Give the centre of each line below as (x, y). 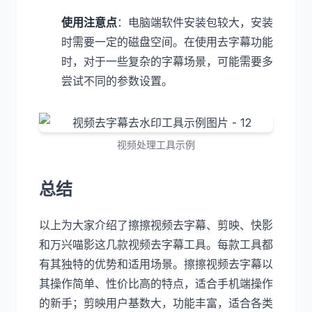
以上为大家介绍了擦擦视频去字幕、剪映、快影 (156, 225)
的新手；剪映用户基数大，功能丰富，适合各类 (156, 303)
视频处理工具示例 (156, 145)
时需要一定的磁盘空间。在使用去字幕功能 (167, 42)
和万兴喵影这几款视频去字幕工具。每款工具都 (156, 244)
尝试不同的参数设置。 (117, 81)
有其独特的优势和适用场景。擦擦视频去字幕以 (156, 264)
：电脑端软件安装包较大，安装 (195, 22)
